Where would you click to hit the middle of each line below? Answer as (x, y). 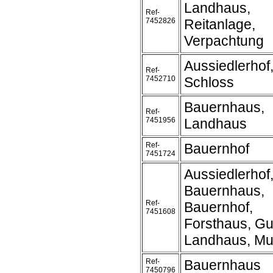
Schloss (209, 82)
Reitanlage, (220, 24)
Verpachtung (224, 41)
